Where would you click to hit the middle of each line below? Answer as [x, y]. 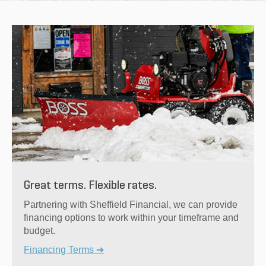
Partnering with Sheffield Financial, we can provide [131, 204]
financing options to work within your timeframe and [132, 217]
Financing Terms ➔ [64, 249]
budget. [40, 230]
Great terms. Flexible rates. [91, 186]
